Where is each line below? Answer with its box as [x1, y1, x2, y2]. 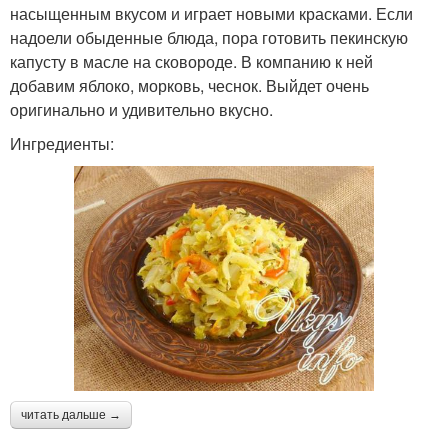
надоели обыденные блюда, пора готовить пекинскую [10, 25, 408, 49]
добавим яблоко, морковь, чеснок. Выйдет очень [10, 73, 369, 97]
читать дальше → [21, 407, 121, 422]
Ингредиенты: [10, 131, 114, 155]
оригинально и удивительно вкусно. [10, 97, 273, 121]
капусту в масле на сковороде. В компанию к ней [10, 49, 373, 73]
